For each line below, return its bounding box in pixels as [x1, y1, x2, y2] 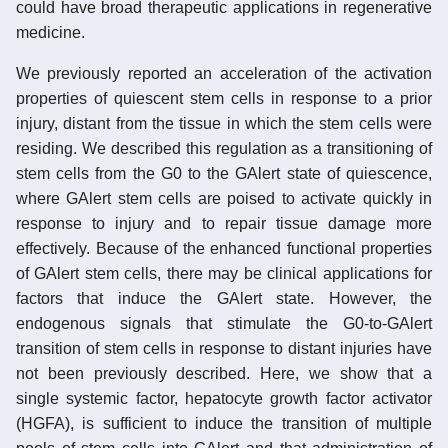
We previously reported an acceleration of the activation [16, 64, 432, 82]
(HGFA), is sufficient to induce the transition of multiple [16, 414, 432, 432]
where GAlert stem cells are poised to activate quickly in [16, 189, 432, 207]
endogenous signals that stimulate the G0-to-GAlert [16, 314, 432, 332]
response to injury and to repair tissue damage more [16, 214, 432, 232]
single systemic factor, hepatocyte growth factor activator [16, 389, 432, 407]
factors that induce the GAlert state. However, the [16, 289, 432, 307]
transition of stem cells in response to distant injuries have [16, 339, 432, 357]
